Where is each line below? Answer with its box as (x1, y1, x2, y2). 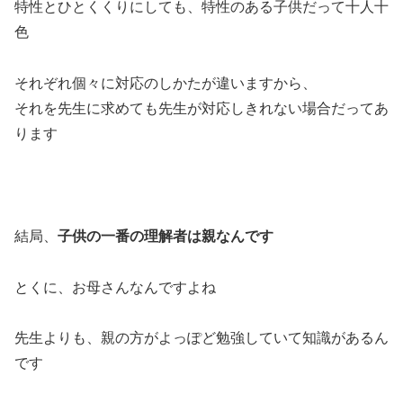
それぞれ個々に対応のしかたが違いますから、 (14, 76, 317, 92)
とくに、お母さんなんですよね (14, 279, 216, 295)
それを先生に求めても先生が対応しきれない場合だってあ (14, 101, 389, 117)
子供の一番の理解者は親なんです (58, 228, 273, 244)
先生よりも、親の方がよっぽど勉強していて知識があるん (14, 330, 389, 346)
